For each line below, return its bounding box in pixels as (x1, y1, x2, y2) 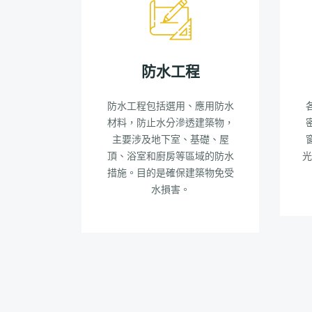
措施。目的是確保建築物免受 (107, 166, 234, 180)
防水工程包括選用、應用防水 (107, 99, 234, 114)
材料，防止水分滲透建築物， (107, 116, 234, 130)
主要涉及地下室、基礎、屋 (111, 132, 229, 147)
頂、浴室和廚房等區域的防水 (107, 149, 234, 164)
